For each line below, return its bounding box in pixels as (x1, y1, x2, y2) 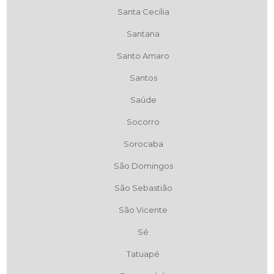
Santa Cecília (117, 7, 169, 17)
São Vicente (119, 205, 168, 215)
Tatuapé (127, 249, 160, 259)
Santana (127, 29, 160, 39)
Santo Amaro (117, 51, 169, 61)
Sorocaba (123, 139, 163, 149)
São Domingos (113, 161, 173, 171)
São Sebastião (114, 183, 172, 193)
